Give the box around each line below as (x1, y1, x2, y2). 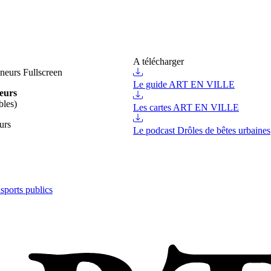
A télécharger (133, 56, 184, 67)
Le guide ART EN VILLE (133, 79, 235, 90)
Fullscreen (23, 67, 62, 78)
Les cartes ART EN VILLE (133, 102, 239, 113)
